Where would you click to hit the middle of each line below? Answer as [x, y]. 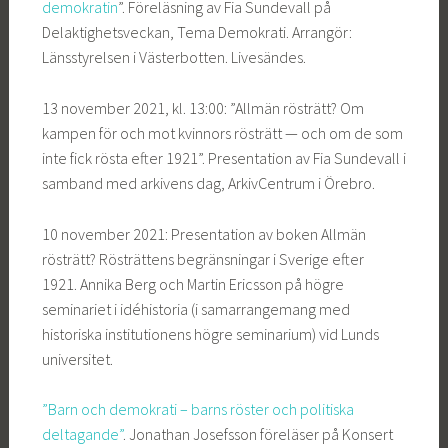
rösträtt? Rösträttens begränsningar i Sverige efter [202, 258]
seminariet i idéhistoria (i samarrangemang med [195, 308]
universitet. [77, 358]
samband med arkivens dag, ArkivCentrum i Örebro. [208, 182]
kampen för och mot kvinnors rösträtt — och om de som [222, 132]
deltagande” [82, 434]
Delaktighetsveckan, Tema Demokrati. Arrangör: [196, 32]
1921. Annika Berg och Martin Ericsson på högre [192, 283]
